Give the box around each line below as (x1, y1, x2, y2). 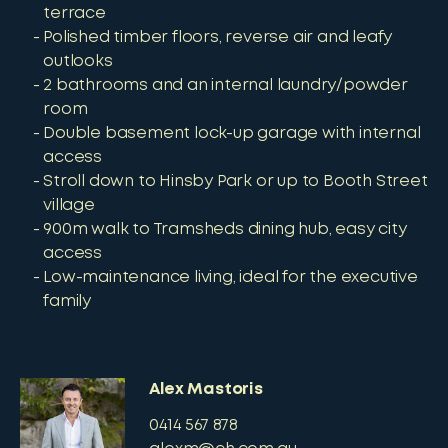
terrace (43, 6, 106, 21)
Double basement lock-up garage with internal (43, 126, 421, 141)
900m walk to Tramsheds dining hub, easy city (43, 222, 407, 237)
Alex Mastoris (149, 382, 263, 397)
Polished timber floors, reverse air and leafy (43, 30, 393, 45)
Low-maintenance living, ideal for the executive (43, 270, 418, 285)
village (43, 198, 95, 213)
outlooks (43, 54, 113, 69)
